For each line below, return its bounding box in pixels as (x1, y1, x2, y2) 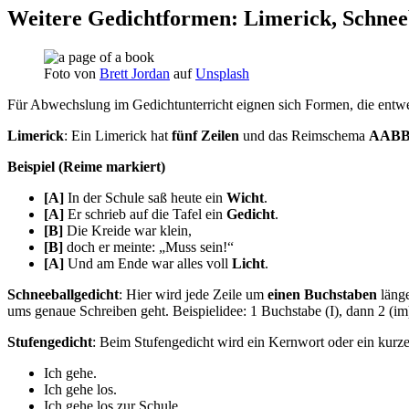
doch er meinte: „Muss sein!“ (63, 238, 234, 255)
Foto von (44, 65, 100, 81)
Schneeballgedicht (7, 286, 119, 302)
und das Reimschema (239, 127, 369, 143)
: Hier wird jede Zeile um (119, 286, 267, 302)
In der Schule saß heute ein (64, 189, 226, 205)
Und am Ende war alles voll (64, 255, 232, 271)
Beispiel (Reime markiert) (7, 158, 165, 174)
